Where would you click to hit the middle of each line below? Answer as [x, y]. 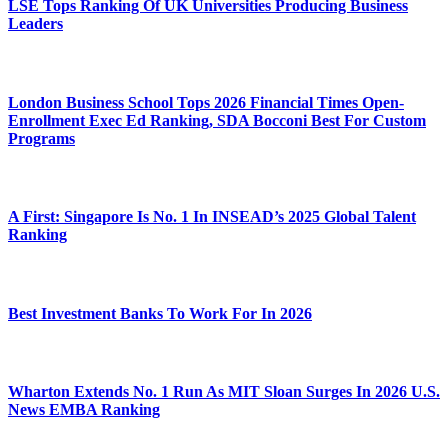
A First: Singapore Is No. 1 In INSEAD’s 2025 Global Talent [212, 217]
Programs [41, 138]
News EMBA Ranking [84, 410]
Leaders [35, 24]
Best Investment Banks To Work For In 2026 [160, 313]
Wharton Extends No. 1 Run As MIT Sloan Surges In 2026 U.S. [224, 392]
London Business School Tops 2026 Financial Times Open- [206, 102]
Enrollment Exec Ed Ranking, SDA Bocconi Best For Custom [217, 120]
